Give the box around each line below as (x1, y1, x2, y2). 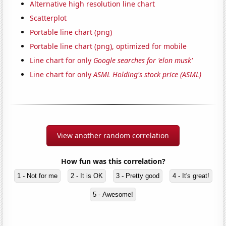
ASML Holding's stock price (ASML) (93, 69, 202, 79)
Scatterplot (30, 13, 67, 23)
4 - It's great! (172, 172, 209, 180)
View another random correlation (57, 130, 169, 140)
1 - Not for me (17, 172, 58, 180)
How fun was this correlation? (61, 156, 165, 166)
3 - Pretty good (116, 172, 159, 180)
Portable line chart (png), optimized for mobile (30, 41, 187, 51)
